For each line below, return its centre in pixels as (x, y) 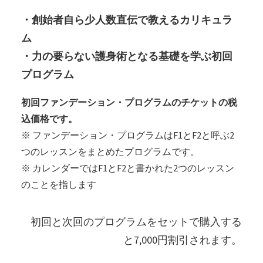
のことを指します (59, 185)
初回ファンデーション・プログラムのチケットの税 (129, 102)
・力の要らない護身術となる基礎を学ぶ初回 (127, 56)
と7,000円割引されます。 (183, 240)
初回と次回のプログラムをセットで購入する (136, 222)
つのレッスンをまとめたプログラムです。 (110, 152)
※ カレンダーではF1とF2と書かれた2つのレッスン (128, 168)
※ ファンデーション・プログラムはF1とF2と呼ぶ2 (128, 135)
